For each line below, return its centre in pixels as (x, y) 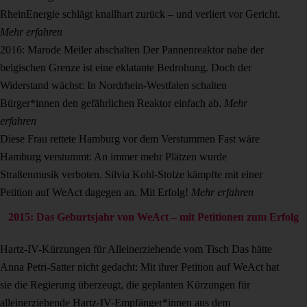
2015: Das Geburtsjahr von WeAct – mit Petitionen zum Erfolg (153, 217)
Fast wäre (239, 139)
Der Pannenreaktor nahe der (203, 50)
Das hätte (252, 249)
